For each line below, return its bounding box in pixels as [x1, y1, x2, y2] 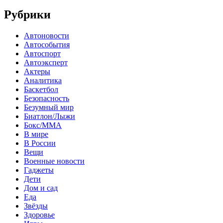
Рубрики [4, 7, 51, 21]
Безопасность [24, 94, 69, 103]
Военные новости [24, 156, 85, 165]
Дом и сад [24, 183, 58, 192]
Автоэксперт [24, 58, 68, 67]
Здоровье [24, 210, 55, 219]
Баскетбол [24, 85, 58, 94]
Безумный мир [24, 103, 74, 111]
